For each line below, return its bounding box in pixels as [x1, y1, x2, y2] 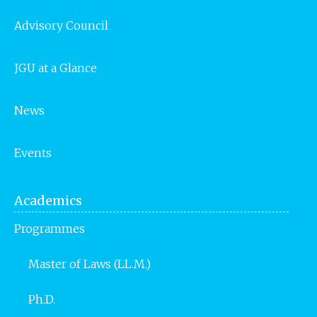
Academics [14, 192, 82, 209]
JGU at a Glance [14, 60, 97, 75]
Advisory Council [14, 18, 108, 33]
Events [14, 145, 52, 160]
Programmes [14, 221, 85, 236]
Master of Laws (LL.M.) [28, 256, 151, 271]
